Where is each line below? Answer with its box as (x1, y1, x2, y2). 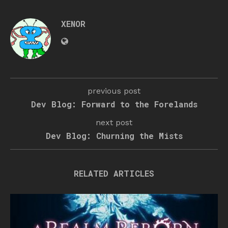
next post (96, 117, 132, 127)
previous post (88, 85, 140, 96)
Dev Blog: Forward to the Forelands (31, 98, 197, 109)
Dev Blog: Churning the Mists (45, 130, 183, 141)
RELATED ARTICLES (74, 167, 154, 179)
